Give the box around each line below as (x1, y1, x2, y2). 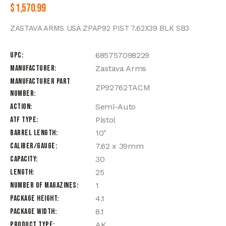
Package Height (10, 193, 57, 203)
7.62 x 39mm (95, 141, 144, 151)
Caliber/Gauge (10, 141, 55, 151)
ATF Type (10, 115, 36, 125)
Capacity (10, 154, 36, 164)
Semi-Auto (95, 101, 136, 111)
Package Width (10, 206, 55, 216)
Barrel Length (10, 128, 56, 138)
